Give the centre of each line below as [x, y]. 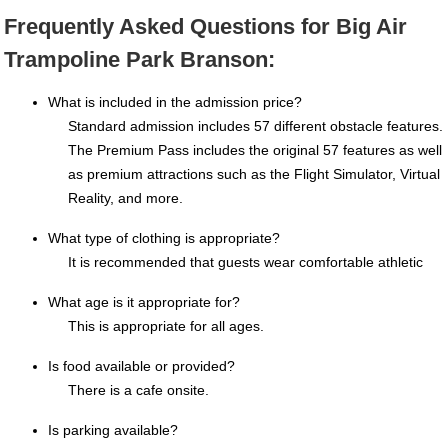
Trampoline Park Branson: [139, 59]
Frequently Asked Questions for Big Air [205, 26]
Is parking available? [113, 429]
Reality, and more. [125, 197]
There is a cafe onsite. [138, 389]
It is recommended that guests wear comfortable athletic [245, 261]
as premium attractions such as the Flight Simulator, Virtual [254, 173]
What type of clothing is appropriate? [164, 237]
